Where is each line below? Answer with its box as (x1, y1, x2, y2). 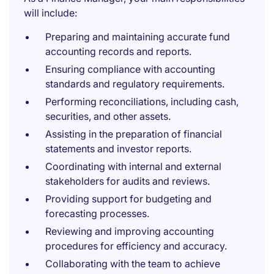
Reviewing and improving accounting (45, 225, 214, 237)
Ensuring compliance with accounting (45, 63, 215, 75)
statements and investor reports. (45, 143, 191, 155)
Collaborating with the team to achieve (45, 257, 220, 270)
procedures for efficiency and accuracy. (45, 240, 227, 252)
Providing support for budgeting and (45, 193, 212, 205)
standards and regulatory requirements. (45, 78, 224, 90)
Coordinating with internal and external (45, 160, 221, 172)
